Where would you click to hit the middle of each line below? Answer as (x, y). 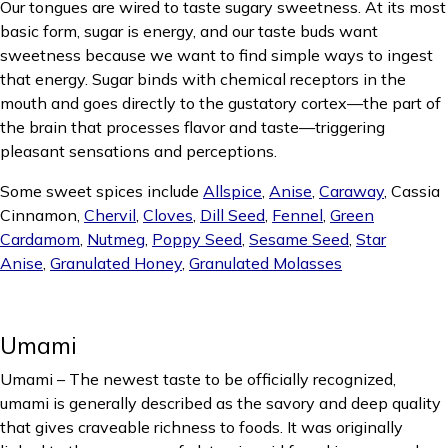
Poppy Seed (197, 239)
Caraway (351, 191)
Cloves (168, 215)
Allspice (232, 191)
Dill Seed (232, 215)
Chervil (110, 215)
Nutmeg (116, 239)
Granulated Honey (116, 263)
